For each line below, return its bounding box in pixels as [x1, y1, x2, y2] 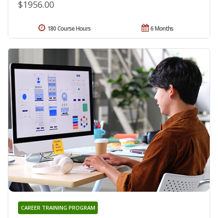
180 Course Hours [47, 24, 91, 33]
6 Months [150, 24, 174, 33]
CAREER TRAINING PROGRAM [20, 203, 95, 211]
